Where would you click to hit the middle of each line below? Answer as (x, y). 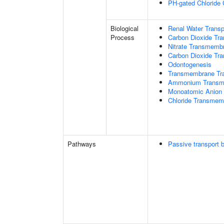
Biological (124, 28)
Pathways (82, 144)
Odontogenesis (190, 64)
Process (122, 37)
